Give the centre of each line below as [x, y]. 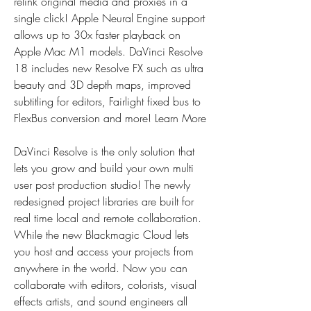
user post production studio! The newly [102, 185]
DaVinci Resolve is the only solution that [104, 151]
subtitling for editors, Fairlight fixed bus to [107, 101]
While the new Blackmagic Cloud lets [101, 235]
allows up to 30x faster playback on [97, 35]
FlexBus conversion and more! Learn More [110, 118]
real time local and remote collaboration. [108, 218]
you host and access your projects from [104, 251]
